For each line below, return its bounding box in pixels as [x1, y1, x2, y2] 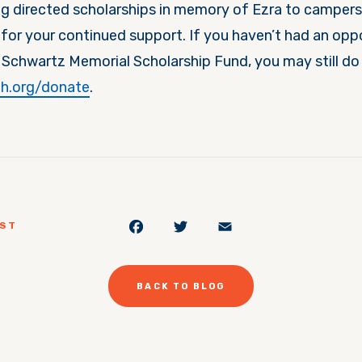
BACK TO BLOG [137, 280, 225, 292]
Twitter [190, 207, 276, 238]
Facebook [145, 207, 263, 238]
